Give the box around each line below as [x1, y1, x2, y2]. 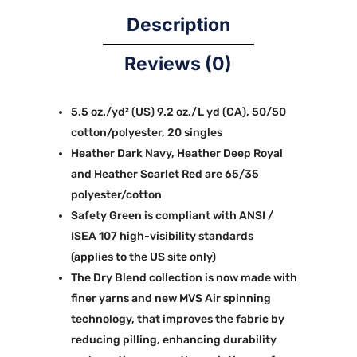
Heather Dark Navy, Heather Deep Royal [70, 147, 283, 161]
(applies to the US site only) [70, 250, 216, 265]
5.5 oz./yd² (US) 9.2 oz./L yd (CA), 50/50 [70, 105, 286, 120]
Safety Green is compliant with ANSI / [70, 209, 273, 223]
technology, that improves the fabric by [70, 312, 284, 327]
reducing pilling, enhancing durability [70, 333, 277, 347]
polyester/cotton [70, 188, 162, 202]
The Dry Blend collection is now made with [70, 271, 297, 285]
